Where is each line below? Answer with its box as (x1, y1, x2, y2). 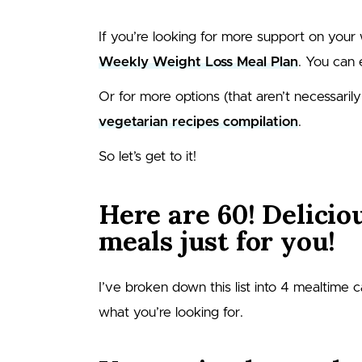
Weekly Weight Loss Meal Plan (99, 54, 298, 69)
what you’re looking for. (99, 305, 243, 319)
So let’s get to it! (99, 149, 196, 163)
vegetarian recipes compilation (99, 114, 298, 128)
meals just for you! (99, 223, 336, 258)
